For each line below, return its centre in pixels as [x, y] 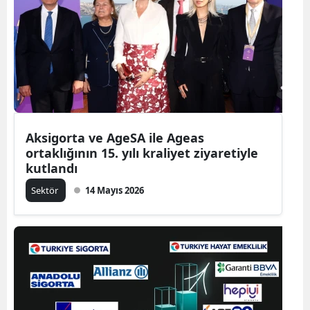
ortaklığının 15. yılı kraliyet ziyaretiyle [142, 153]
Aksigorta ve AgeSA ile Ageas [115, 137]
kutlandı [52, 168]
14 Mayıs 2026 [115, 190]
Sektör [46, 190]
